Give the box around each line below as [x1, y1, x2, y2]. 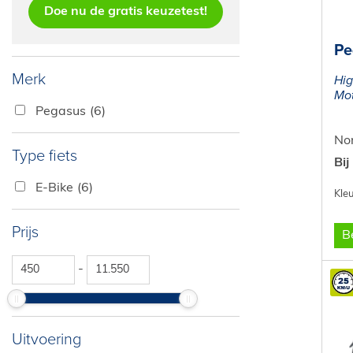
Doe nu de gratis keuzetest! [44, 6, 207, 18]
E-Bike [35, 182, 73, 195]
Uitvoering [12, 330, 81, 349]
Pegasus [35, 106, 86, 118]
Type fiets [12, 147, 77, 165]
